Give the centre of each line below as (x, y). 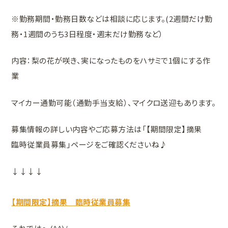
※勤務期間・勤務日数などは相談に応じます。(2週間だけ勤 (112, 18)
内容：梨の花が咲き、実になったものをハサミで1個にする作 (111, 61)
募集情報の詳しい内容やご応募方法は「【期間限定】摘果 (111, 129)
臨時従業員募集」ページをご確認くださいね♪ (89, 145)
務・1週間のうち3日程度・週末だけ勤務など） (87, 34)
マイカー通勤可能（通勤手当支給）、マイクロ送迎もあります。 (114, 102)
